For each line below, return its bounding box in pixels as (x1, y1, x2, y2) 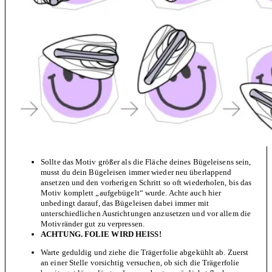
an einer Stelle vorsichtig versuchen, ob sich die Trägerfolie (41, 257, 240, 267)
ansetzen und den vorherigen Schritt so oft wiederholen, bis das (41, 177, 252, 187)
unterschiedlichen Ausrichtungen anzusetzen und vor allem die (41, 208, 251, 218)
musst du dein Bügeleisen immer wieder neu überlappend (41, 167, 232, 177)
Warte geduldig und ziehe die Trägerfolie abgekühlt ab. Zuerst (41, 247, 249, 257)
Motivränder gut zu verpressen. (41, 219, 145, 228)
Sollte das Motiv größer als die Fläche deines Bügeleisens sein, (41, 157, 251, 166)
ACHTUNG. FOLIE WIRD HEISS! (41, 229, 161, 239)
